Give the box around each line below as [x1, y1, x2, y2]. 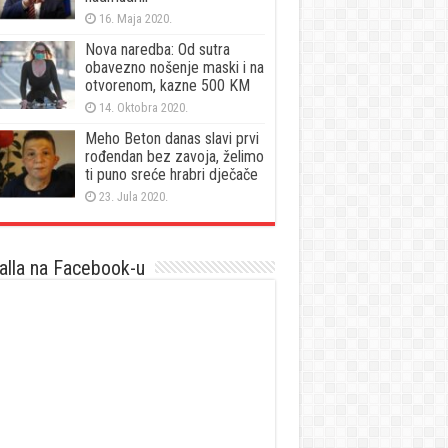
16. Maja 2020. [98, 10, 172, 26]
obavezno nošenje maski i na [84, 57, 264, 77]
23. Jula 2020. [98, 188, 168, 204]
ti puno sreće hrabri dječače [84, 164, 258, 184]
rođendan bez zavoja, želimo [84, 146, 264, 166]
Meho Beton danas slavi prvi [84, 128, 259, 148]
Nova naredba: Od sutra [84, 39, 230, 59]
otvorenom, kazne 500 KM [84, 75, 250, 95]
